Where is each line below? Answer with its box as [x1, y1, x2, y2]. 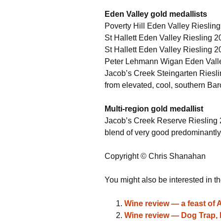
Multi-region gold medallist [105, 105, 203, 113]
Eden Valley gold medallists [105, 10, 207, 18]
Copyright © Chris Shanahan [105, 152, 206, 160]
